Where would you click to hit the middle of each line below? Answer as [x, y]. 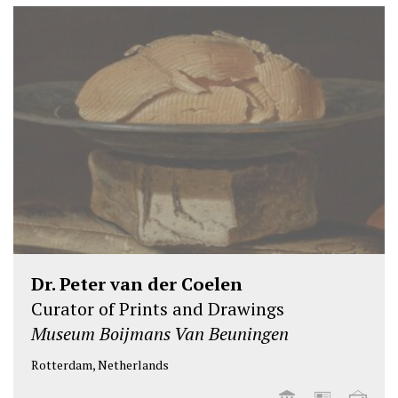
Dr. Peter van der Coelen [137, 283]
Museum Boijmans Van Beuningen [160, 333]
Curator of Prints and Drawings [158, 308]
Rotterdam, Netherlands [100, 364]
